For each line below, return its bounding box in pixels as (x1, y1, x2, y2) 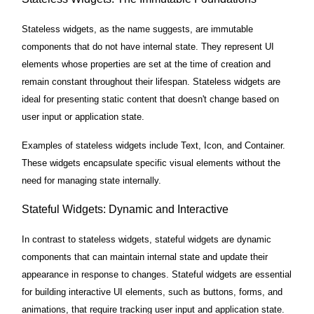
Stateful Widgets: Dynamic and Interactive (22, 203, 228, 216)
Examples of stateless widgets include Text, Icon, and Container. (22, 140, 285, 151)
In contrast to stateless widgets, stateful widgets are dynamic (22, 234, 271, 245)
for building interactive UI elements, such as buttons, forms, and (22, 287, 282, 298)
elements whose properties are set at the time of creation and (22, 59, 271, 70)
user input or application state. (22, 111, 144, 123)
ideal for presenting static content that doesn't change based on (22, 94, 279, 105)
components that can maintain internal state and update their (22, 252, 268, 263)
